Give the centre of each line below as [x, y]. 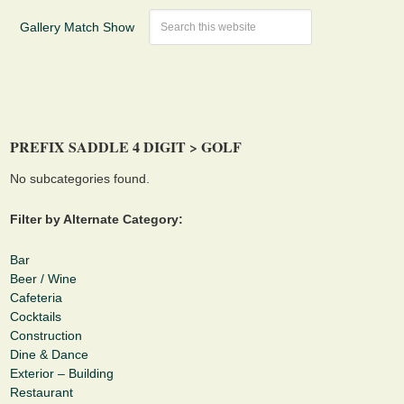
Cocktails [36, 317]
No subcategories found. [80, 179]
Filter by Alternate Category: [96, 220]
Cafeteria [36, 298]
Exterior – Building [62, 374]
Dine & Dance [49, 355]
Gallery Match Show [77, 27]
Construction [46, 336]
